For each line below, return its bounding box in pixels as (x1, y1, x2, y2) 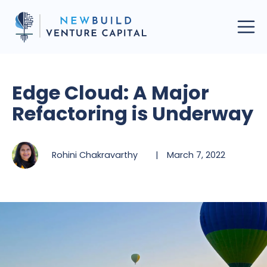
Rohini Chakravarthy (51, 148, 138, 161)
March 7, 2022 (167, 148, 226, 161)
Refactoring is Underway (12, 100, 253, 127)
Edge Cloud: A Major (12, 79, 209, 106)
